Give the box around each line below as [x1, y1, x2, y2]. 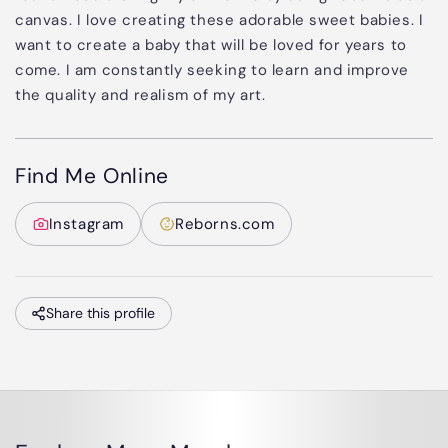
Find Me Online [15, 162, 169, 191]
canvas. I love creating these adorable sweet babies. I [15, 10, 424, 31]
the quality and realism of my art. [15, 85, 266, 106]
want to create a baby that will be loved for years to [15, 35, 407, 56]
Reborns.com [174, 213, 275, 234]
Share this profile [46, 304, 156, 323]
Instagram [48, 213, 124, 234]
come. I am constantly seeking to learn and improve [15, 60, 410, 81]
